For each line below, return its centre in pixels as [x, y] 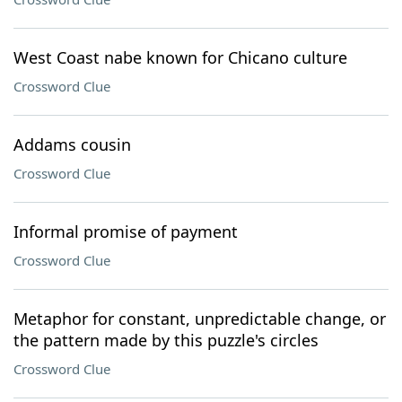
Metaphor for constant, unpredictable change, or [200, 319]
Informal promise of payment [126, 232]
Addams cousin [72, 144]
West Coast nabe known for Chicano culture [180, 57]
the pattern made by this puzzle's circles [166, 340]
